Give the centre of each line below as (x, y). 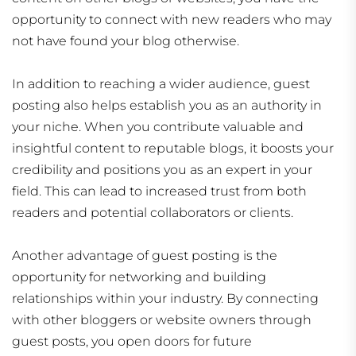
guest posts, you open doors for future (132, 342)
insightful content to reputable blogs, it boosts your (173, 149)
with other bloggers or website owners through (162, 320)
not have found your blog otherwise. (126, 41)
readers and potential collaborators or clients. (153, 213)
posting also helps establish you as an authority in (167, 106)
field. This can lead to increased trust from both (159, 192)
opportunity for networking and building (139, 277)
